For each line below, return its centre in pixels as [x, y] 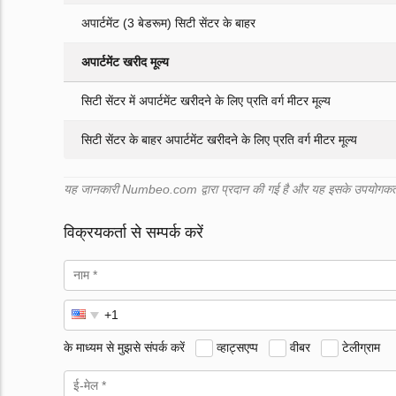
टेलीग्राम [361, 347]
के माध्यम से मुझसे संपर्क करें [124, 347]
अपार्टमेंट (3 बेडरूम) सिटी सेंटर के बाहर [168, 23]
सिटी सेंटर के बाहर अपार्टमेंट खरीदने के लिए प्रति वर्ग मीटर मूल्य [219, 140]
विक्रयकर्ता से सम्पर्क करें [133, 233]
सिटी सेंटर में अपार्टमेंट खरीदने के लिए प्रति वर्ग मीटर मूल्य [206, 101]
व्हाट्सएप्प [237, 347]
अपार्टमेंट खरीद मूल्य [125, 62]
